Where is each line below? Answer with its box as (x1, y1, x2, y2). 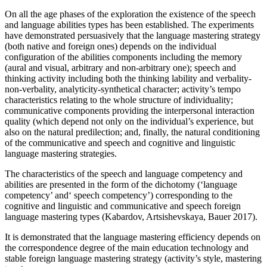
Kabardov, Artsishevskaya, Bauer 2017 (105, 211, 252, 222)
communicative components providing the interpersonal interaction (5, 105, 254, 116)
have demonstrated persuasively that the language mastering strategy (5, 30, 260, 41)
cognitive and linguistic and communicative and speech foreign (5, 200, 241, 211)
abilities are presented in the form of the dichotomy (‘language (5, 179, 237, 190)
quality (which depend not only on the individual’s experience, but (5, 116, 253, 126)
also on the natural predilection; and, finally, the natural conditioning (5, 126, 260, 137)
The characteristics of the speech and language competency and (5, 168, 243, 179)
